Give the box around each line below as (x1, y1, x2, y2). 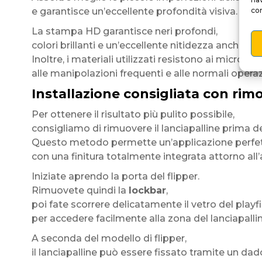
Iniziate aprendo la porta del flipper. (31, 171, 199, 182)
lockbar (128, 185, 166, 196)
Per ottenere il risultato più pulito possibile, (31, 109, 235, 120)
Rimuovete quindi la (31, 185, 129, 196)
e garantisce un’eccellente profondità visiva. (31, 6, 237, 17)
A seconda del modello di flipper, (31, 233, 187, 244)
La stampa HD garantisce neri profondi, (31, 26, 218, 37)
